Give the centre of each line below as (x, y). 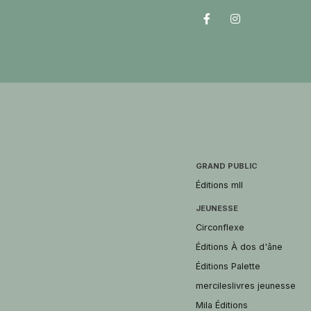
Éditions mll (219, 185)
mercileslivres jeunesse (245, 286)
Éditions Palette (228, 267)
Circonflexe (220, 228)
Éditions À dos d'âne (239, 247)
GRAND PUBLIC (226, 166)
